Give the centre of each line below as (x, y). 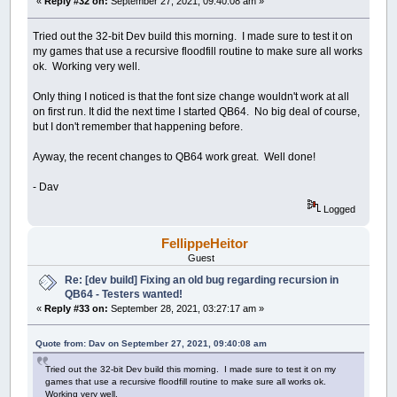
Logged (338, 209)
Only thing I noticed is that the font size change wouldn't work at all (191, 97)
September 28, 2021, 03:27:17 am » (187, 308)
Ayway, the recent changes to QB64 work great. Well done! (175, 157)
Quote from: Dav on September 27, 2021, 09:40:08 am (152, 344)
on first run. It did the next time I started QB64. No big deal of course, (197, 112)
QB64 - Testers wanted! (124, 294)
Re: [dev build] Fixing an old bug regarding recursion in (202, 280)
